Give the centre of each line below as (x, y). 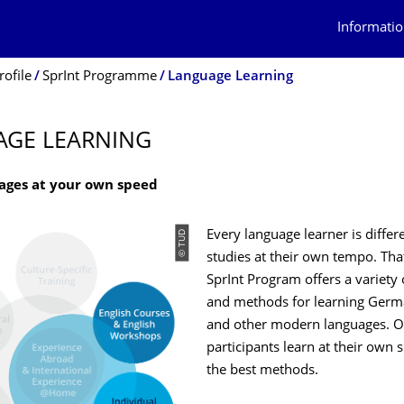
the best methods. (262, 371)
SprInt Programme (100, 77)
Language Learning (230, 77)
